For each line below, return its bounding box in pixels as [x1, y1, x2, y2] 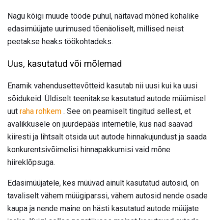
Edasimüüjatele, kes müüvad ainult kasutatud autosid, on [7, 178, 199, 188]
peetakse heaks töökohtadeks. [7, 37, 113, 47]
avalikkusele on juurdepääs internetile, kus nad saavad [7, 119, 192, 129]
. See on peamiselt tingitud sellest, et [61, 106, 191, 116]
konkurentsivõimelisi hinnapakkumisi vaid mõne [7, 144, 170, 154]
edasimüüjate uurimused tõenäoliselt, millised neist [7, 24, 184, 34]
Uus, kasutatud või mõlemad [7, 58, 122, 70]
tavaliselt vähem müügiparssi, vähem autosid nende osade [7, 191, 208, 200]
